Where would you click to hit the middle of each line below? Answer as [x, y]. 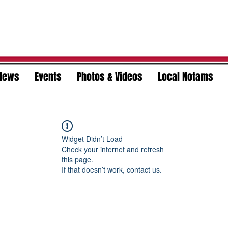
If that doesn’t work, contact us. [112, 169]
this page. [77, 159]
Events [48, 77]
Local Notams [185, 77]
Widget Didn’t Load [92, 139]
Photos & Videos [109, 77]
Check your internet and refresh [113, 149]
